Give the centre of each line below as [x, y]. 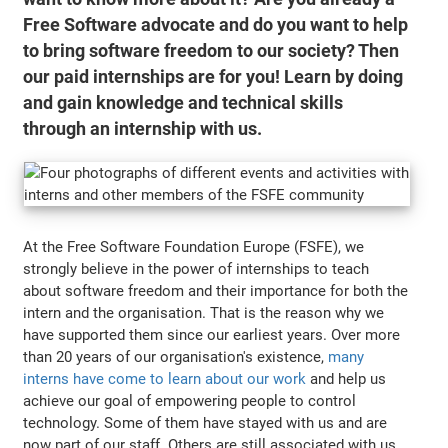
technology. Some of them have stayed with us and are [205, 422]
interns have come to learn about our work [165, 378]
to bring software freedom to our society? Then [211, 50]
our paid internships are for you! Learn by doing [213, 76]
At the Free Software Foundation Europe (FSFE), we [194, 246]
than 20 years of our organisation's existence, [176, 356]
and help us [346, 378]
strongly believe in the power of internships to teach [196, 268]
